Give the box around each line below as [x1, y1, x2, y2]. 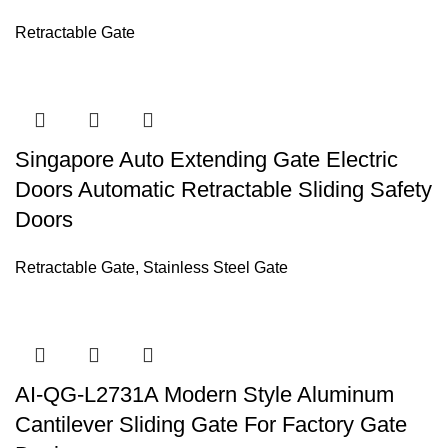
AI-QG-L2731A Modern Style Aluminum [15, 382, 394, 407]
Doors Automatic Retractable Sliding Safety [15, 177, 432, 202]
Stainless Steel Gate [143, 259, 288, 276]
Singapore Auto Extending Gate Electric [15, 147, 398, 172]
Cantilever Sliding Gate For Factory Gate [15, 412, 407, 437]
